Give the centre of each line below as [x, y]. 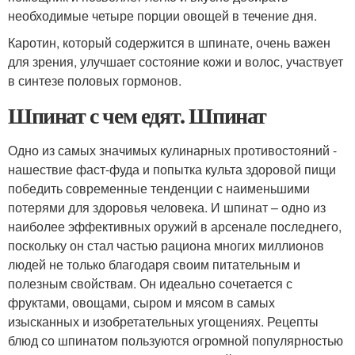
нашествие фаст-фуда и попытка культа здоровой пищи [172, 169]
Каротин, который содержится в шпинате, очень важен [169, 42]
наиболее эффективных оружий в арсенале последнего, [175, 226]
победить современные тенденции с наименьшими [159, 188]
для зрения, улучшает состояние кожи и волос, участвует [176, 61]
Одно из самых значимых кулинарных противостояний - [172, 150]
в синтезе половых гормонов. [95, 80]
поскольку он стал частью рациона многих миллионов [166, 245]
